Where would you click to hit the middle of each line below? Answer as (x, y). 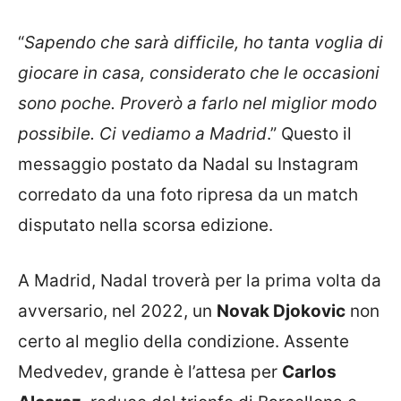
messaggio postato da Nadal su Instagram (188, 164)
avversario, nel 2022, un (117, 311)
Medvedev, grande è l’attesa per (150, 372)
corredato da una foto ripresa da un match (188, 194)
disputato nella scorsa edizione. (145, 225)
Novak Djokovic (281, 311)
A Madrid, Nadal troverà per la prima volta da (200, 281)
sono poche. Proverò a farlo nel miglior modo (197, 103)
